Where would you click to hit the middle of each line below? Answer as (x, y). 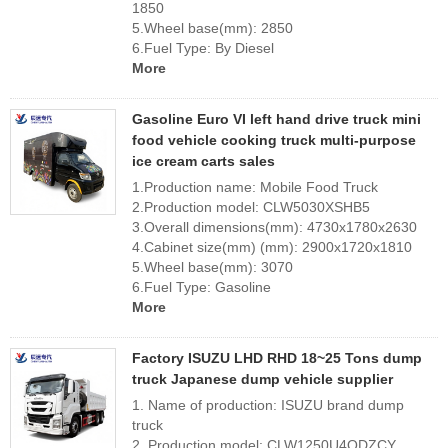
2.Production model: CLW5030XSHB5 (251, 207)
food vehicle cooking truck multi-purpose (274, 140)
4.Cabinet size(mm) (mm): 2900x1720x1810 (272, 247)
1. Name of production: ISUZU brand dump (268, 405)
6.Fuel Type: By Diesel (203, 48)
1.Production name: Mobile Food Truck (255, 187)
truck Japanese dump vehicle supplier (262, 379)
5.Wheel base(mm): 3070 (212, 267)
